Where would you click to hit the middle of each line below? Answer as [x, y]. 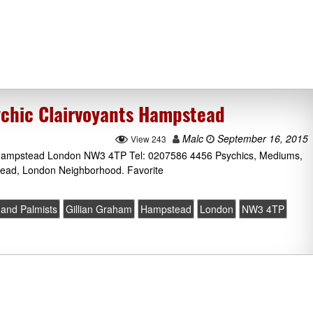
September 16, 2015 [261, 138]
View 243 [148, 139]
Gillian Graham [99, 209]
